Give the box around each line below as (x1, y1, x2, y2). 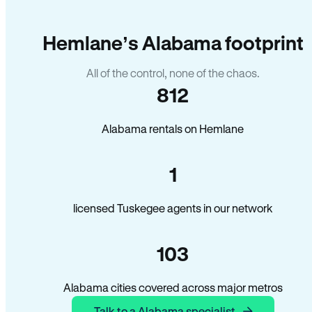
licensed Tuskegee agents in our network (73, 201, 272, 214)
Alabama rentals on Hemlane (102, 122, 244, 135)
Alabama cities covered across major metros (63, 281, 283, 294)
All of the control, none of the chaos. (86, 66, 260, 79)
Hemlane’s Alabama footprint (42, 31, 304, 54)
